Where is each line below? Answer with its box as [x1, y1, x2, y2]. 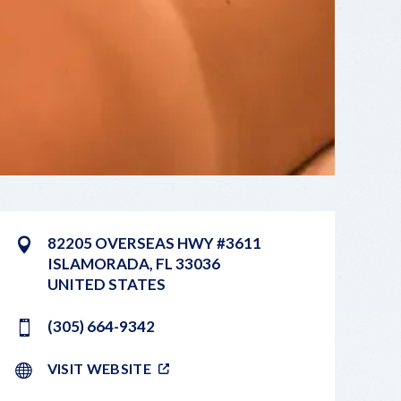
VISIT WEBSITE [47, 359, 151, 377]
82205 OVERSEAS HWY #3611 [47, 233, 261, 252]
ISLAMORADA [47, 253, 149, 273]
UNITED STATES [47, 274, 166, 294]
